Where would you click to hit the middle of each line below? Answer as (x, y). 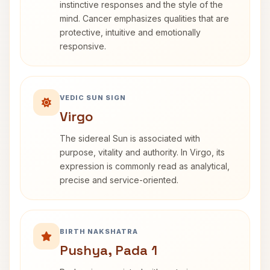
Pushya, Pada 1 (108, 250)
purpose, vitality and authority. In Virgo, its (142, 152)
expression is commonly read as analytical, (145, 166)
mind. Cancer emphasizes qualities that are (144, 18)
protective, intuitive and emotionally (130, 32)
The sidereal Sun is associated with (130, 138)
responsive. (83, 46)
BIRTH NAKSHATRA (99, 231)
